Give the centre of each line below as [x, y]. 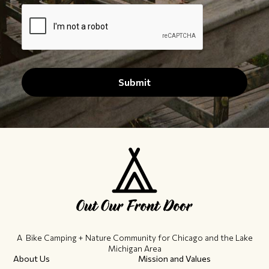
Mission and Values [174, 258]
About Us [32, 258]
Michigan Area [134, 248]
